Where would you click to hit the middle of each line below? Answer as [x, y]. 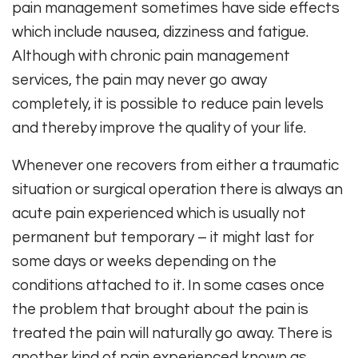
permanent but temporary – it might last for [163, 238]
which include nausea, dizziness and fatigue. [160, 32]
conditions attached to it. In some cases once [168, 286]
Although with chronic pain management [151, 56]
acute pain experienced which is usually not [159, 214]
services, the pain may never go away [139, 80]
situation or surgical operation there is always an [177, 190]
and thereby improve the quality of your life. [159, 128]
